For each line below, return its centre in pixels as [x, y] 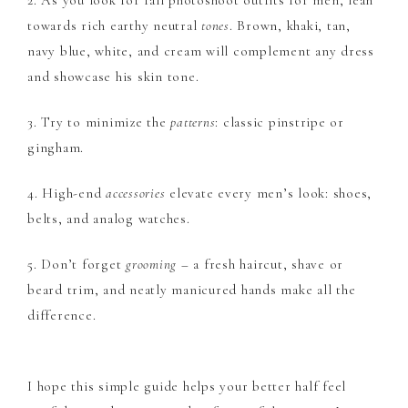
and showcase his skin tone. [113, 76]
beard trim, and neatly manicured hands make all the [192, 290]
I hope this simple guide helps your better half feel [187, 386]
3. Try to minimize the [99, 122]
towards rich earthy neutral [114, 25]
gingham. [56, 148]
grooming [151, 264]
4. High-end [66, 193]
